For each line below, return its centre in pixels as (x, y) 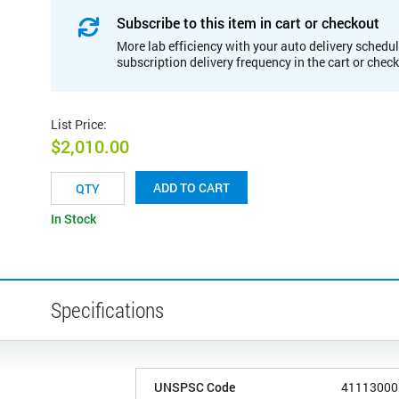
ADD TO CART (191, 188)
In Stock (73, 219)
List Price (77, 124)
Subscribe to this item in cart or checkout (248, 22)
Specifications (107, 310)
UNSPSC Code (195, 387)
